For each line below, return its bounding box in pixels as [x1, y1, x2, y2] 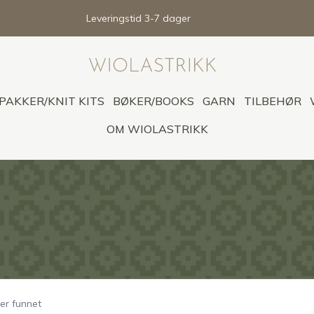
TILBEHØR [243, 94, 301, 108]
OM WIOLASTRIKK [106, 122, 208, 136]
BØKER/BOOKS [112, 94, 194, 108]
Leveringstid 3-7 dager [86, 12, 191, 25]
